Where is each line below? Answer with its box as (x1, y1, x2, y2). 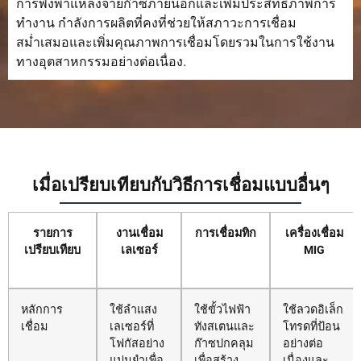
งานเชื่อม (115, 226, 163, 241)
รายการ (32, 226, 73, 241)
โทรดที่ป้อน (283, 320, 340, 334)
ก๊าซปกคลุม (194, 337, 253, 351)
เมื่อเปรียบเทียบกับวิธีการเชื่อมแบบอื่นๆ (31, 174, 330, 195)
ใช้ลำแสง (110, 303, 157, 317)
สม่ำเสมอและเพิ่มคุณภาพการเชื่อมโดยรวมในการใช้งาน (16, 34, 334, 50)
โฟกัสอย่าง (110, 337, 164, 351)
